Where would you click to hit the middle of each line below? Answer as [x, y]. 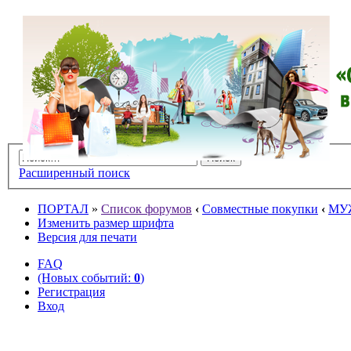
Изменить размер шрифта [106, 223]
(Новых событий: [86, 277]
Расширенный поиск [74, 172]
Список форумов [147, 208]
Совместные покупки [260, 208]
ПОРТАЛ [63, 208]
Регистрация [71, 291]
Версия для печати [87, 237]
